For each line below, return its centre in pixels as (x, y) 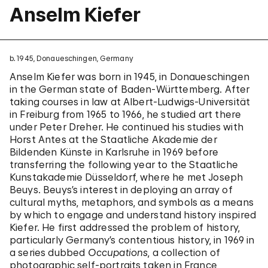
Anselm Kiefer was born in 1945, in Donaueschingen (130, 77)
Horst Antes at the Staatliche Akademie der (113, 139)
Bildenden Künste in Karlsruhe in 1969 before (114, 152)
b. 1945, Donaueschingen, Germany (71, 58)
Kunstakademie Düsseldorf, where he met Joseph (127, 177)
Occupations (118, 252)
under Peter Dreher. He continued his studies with (127, 127)
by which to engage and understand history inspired (133, 215)
